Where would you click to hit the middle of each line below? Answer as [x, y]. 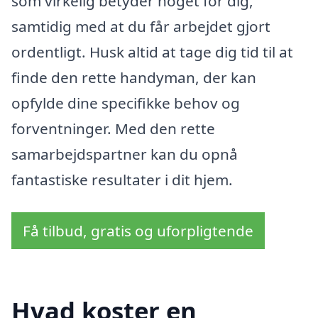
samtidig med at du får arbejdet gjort [141, 26]
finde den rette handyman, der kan [134, 77]
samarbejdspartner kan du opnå [125, 154]
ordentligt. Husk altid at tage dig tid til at [152, 51]
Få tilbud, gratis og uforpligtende [138, 230]
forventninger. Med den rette [113, 128]
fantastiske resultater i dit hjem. [122, 179]
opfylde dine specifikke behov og [126, 103]
